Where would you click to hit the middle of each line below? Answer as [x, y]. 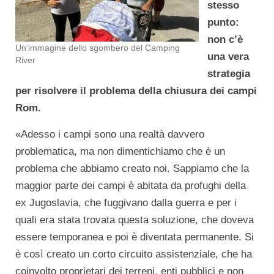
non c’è [225, 39]
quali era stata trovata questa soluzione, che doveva [135, 220]
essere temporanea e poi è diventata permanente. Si [135, 237]
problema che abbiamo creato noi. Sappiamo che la [132, 168]
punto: [223, 22]
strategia [229, 74]
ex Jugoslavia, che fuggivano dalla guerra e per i [126, 203]
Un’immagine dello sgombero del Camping [98, 48]
